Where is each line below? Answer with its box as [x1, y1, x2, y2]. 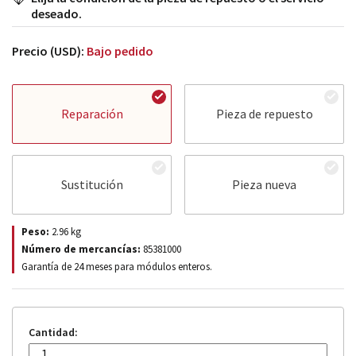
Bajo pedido [87, 42, 153, 59]
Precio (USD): [12, 42, 87, 59]
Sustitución [60, 176, 123, 193]
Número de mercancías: [21, 242, 141, 256]
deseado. [31, 5, 82, 21]
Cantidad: [29, 324, 78, 339]
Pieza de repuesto [215, 106, 313, 122]
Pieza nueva [232, 176, 296, 193]
